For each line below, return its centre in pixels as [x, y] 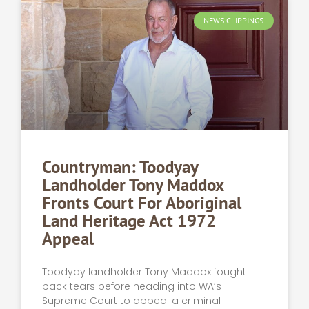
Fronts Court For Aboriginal [142, 203]
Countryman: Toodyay [120, 167]
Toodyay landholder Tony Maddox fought [144, 272]
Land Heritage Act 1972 [129, 221]
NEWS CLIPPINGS [234, 20]
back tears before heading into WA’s [132, 287]
